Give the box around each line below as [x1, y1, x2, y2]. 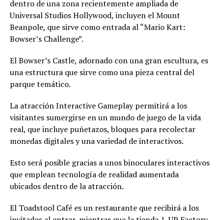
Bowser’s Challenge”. [10, 33, 83, 44]
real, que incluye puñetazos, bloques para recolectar [10, 123, 195, 135]
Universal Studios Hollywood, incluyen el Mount [10, 9, 180, 21]
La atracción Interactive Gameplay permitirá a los [10, 100, 187, 111]
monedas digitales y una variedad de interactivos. [10, 135, 184, 146]
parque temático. [10, 78, 71, 89]
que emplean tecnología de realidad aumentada [10, 168, 179, 180]
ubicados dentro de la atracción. [10, 180, 124, 192]
